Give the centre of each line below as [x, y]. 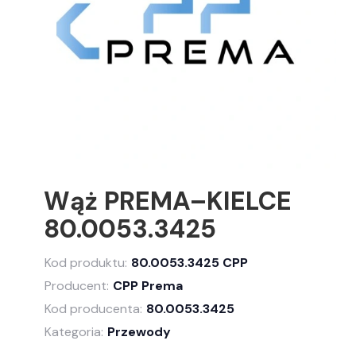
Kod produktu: [86, 262]
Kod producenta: [93, 308]
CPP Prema [148, 285]
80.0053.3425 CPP [190, 262]
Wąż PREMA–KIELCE [168, 201]
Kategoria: [74, 331]
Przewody [139, 331]
